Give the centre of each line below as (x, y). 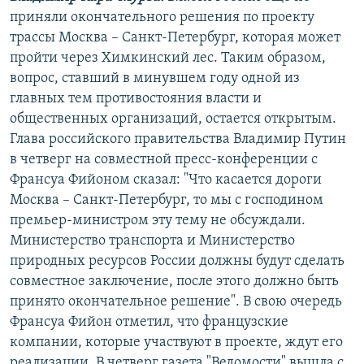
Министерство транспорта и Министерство (152, 241)
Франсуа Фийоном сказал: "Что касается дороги (166, 180)
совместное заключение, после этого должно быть (174, 282)
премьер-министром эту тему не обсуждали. (158, 221)
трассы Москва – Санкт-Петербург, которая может (175, 38)
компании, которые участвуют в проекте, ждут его (176, 343)
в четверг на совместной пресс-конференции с (164, 160)
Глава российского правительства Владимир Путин (178, 140)
